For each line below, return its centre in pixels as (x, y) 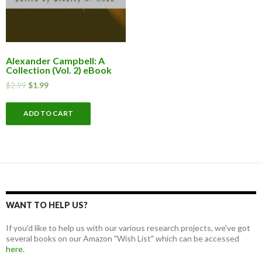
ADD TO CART (48, 113)
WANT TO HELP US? (47, 205)
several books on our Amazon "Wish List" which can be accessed (123, 238)
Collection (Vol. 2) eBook (59, 70)
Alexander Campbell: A (55, 60)
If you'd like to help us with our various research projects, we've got (128, 227)
